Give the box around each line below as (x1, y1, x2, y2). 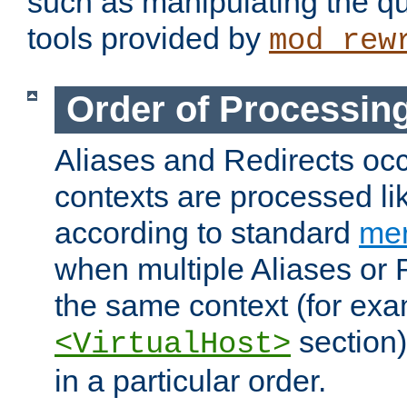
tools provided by (27, 21, 269, 56)
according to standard (55, 214, 359, 250)
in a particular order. (55, 362, 326, 398)
